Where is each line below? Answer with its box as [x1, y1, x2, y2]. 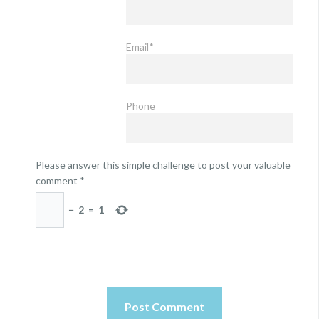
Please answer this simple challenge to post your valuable [36, 159, 291, 172]
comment [36, 174, 78, 187]
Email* [125, 41, 154, 53]
